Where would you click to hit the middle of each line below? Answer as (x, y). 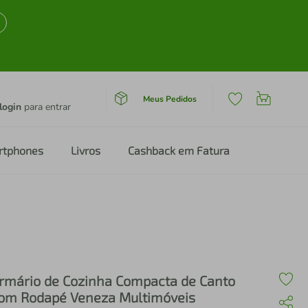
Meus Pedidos (169, 99)
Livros (86, 150)
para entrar (46, 107)
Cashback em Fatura (179, 150)
